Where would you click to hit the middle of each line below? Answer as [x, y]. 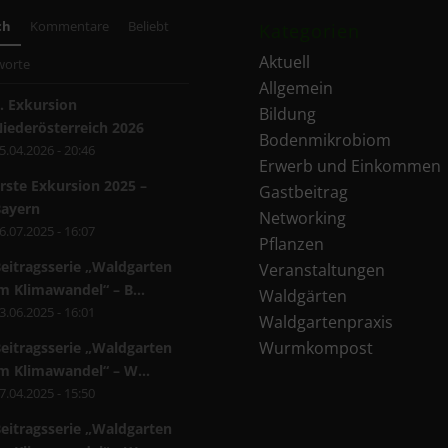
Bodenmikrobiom [325, 139]
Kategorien [310, 30]
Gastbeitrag [304, 191]
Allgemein [296, 87]
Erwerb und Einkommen [350, 165]
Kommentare [70, 26]
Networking [303, 217]
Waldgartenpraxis [326, 321]
